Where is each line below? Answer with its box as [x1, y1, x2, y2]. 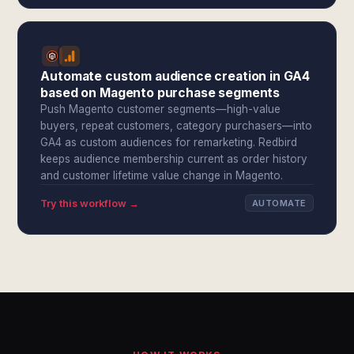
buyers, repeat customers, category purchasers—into [40, 119, 313, 132]
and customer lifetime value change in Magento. [40, 169, 284, 182]
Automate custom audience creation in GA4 [40, 69, 311, 84]
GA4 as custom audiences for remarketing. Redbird [40, 136, 298, 149]
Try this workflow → [40, 197, 140, 209]
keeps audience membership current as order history [40, 153, 308, 165]
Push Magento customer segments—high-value [40, 103, 281, 115]
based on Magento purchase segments [40, 85, 281, 100]
